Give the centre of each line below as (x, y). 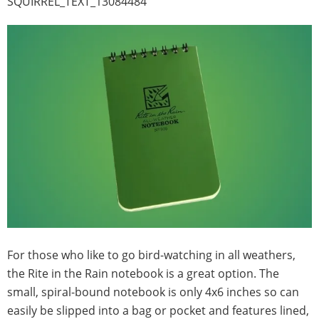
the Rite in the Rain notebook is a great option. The (143, 274)
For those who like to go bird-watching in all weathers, (151, 255)
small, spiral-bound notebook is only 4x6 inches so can (153, 292)
